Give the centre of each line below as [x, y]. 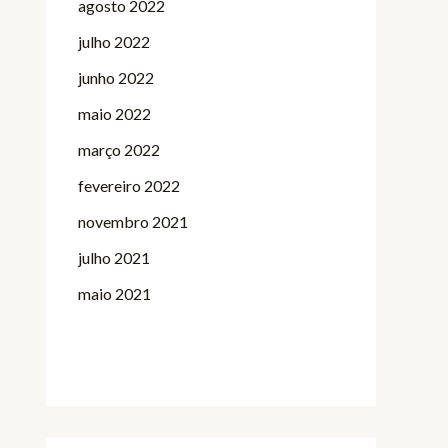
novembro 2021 [133, 221]
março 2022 [119, 149]
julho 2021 [114, 257]
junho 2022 [116, 77]
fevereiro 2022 [129, 185]
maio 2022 [114, 113]
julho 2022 [114, 41]
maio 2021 [114, 293]
